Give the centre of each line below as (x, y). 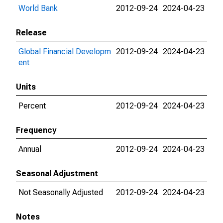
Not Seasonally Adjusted (61, 192)
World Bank (38, 8)
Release (31, 33)
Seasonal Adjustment (57, 173)
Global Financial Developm (65, 52)
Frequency (36, 130)
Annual (30, 149)
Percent (32, 106)
